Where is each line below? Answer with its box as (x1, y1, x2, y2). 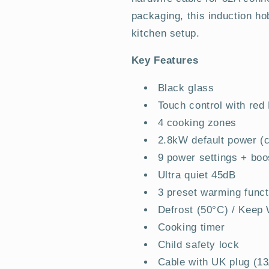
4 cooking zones (157, 117, 237, 129)
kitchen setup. (131, 27, 200, 39)
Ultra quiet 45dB (157, 169, 236, 181)
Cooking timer (157, 222, 225, 234)
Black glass (157, 82, 214, 94)
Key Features (131, 55, 199, 67)
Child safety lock (157, 239, 240, 251)
